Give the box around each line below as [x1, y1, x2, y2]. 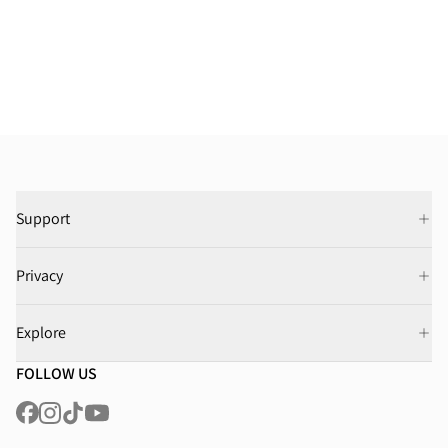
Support [16, 208, 71, 230]
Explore [16, 322, 67, 344]
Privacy [16, 265, 64, 287]
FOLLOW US [16, 362, 98, 384]
